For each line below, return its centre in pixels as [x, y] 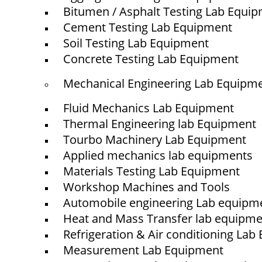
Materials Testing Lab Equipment [152, 171]
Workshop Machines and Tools [147, 187]
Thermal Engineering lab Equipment [160, 124]
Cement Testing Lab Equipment [148, 27]
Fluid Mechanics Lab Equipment [149, 108]
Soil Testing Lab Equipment [136, 43]
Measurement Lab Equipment [144, 250]
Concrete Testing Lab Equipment [151, 59]
